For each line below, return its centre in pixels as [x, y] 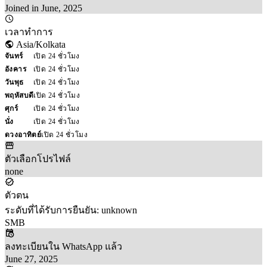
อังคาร [15, 69]
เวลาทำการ [29, 32]
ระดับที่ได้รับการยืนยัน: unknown [71, 210]
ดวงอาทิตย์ [23, 134]
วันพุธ [14, 82]
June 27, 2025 [31, 259]
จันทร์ [14, 56]
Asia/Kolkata [40, 44]
